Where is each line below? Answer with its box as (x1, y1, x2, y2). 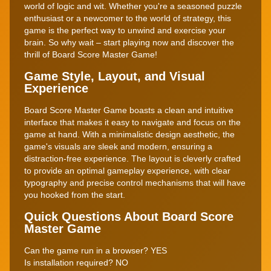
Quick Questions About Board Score (24, 209, 233, 223)
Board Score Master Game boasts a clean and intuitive (24, 105, 233, 115)
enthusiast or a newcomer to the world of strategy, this (24, 13, 231, 23)
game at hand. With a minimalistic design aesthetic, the (24, 129, 235, 139)
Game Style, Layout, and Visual (24, 69, 205, 83)
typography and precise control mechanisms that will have (24, 177, 246, 188)
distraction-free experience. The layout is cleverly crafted (24, 153, 241, 163)
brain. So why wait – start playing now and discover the (24, 37, 234, 47)
